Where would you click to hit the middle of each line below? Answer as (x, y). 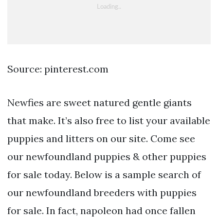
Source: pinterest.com (58, 69)
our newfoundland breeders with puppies (102, 192)
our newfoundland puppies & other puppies (107, 156)
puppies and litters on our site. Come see (101, 138)
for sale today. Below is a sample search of (104, 174)
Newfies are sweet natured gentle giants (100, 102)
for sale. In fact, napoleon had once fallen (101, 210)
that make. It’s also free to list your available (109, 120)
